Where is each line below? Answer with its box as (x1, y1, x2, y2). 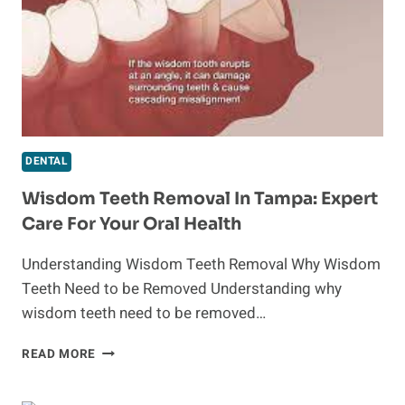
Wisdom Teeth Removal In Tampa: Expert (22, 188, 378, 211)
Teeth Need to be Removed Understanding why (22, 278, 342, 301)
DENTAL (25, 154, 68, 170)
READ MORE (22, 345, 97, 364)
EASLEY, (95, 5, 146, 24)
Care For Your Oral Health (22, 213, 241, 236)
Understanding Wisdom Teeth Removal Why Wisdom (22, 253, 381, 277)
